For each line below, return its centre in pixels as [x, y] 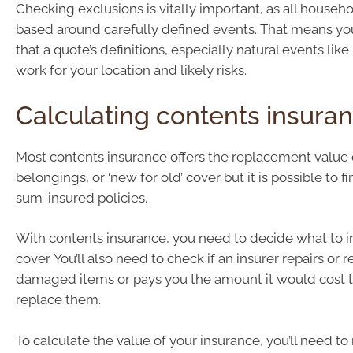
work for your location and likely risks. [131, 71]
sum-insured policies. [82, 197]
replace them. [58, 300]
